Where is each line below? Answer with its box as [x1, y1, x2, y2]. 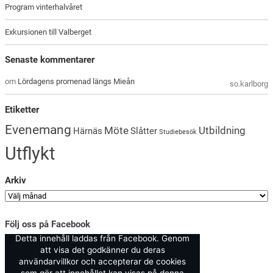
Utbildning [199, 124, 246, 136]
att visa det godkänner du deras [40, 245, 165, 255]
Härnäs [73, 125, 103, 136]
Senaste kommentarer [5, 54, 95, 66]
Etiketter [5, 104, 40, 115]
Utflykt [5, 143, 55, 164]
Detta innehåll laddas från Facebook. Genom [15, 233, 190, 244]
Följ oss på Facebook [5, 219, 91, 230]
